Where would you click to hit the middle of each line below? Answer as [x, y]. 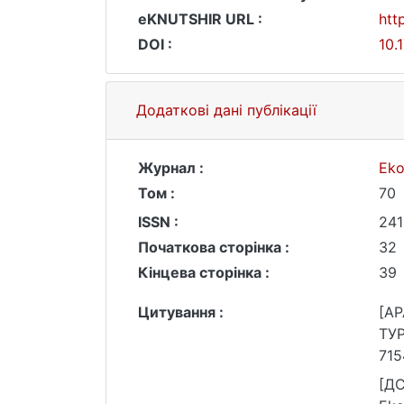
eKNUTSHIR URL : [200, 19]
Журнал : [171, 168]
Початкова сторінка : [214, 247]
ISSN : [158, 222]
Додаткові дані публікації [226, 110]
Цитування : [181, 312]
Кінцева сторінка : [204, 272]
